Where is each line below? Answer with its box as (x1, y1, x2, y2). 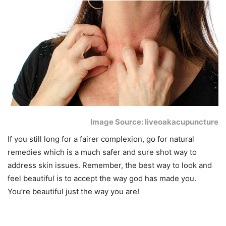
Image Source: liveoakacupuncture (90, 117, 218, 127)
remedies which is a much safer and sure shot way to (8, 147, 197, 157)
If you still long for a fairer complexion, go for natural (8, 134, 194, 144)
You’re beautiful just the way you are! (8, 187, 139, 197)
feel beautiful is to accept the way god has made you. (8, 174, 196, 184)
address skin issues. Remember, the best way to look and (8, 160, 212, 171)
